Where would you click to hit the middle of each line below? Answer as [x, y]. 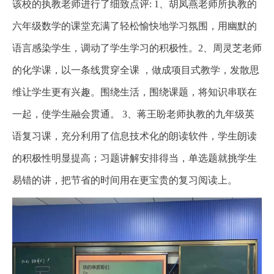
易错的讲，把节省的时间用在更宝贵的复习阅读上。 [125, 180]
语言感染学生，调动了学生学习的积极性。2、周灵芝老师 [137, 48]
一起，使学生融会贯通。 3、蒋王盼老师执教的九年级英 [133, 114]
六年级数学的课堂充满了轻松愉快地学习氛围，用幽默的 [135, 26]
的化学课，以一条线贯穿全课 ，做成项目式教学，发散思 [136, 70]
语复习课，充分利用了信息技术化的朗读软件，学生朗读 [135, 136]
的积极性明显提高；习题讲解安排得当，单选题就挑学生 [135, 158]
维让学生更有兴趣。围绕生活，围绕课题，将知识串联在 [135, 92]
